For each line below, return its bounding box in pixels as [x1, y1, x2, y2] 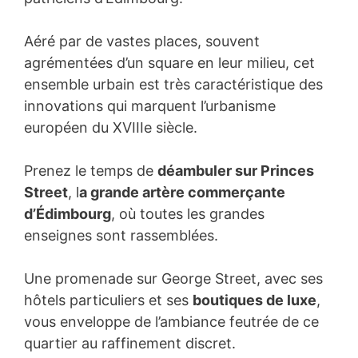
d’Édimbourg [24, 205, 111, 222]
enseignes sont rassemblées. [24, 226, 222, 244]
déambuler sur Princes [157, 161, 314, 179]
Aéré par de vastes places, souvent [24, 32, 260, 50]
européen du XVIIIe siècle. [24, 118, 197, 136]
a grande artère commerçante [79, 183, 285, 201]
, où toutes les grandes [111, 205, 265, 222]
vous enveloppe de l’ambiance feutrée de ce [24, 312, 319, 330]
